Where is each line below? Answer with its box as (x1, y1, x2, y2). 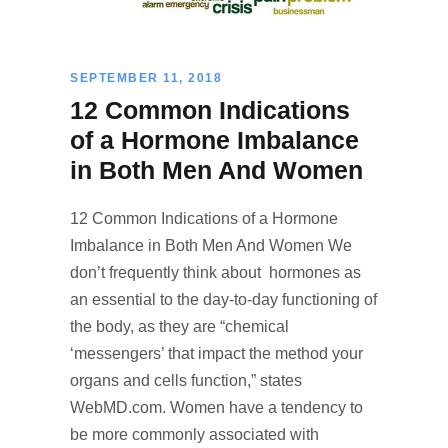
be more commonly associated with (70, 426, 319, 444)
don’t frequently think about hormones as (70, 264, 361, 282)
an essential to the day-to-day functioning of (70, 291, 377, 309)
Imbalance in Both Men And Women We (70, 237, 352, 255)
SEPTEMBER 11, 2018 (70, 71, 222, 86)
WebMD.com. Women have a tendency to (70, 399, 363, 417)
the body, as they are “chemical (70, 318, 289, 336)
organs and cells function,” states (70, 372, 302, 390)
